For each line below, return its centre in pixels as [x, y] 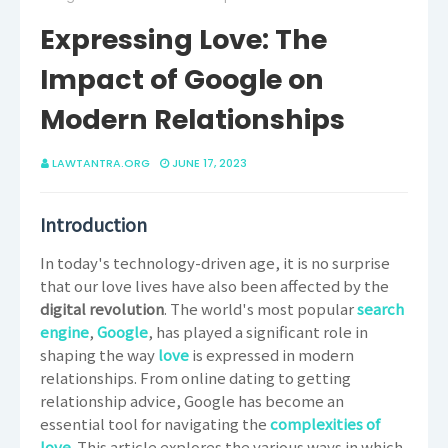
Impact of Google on [182, 80]
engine [64, 332]
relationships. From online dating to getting [195, 378]
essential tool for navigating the [155, 424]
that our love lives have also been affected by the [214, 286]
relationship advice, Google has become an [192, 401]
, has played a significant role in [258, 332]
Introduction [93, 224]
